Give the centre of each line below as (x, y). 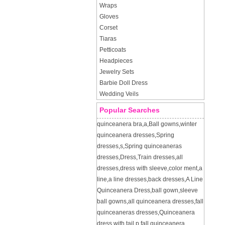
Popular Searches (130, 110)
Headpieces (116, 61)
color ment (183, 168)
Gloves (109, 17)
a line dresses (128, 179)
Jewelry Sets (117, 72)
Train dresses (156, 157)
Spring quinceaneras (153, 146)
